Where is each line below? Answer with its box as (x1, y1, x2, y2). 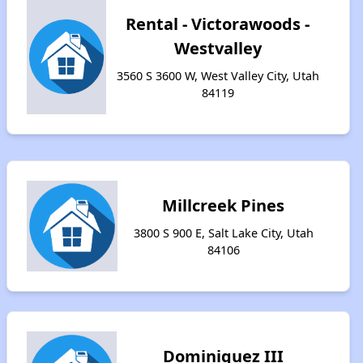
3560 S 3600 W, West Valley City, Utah (116, 68, 319, 83)
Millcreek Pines (162, 194, 285, 216)
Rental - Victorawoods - (126, 13, 310, 35)
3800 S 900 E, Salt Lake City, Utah (133, 225, 314, 241)
